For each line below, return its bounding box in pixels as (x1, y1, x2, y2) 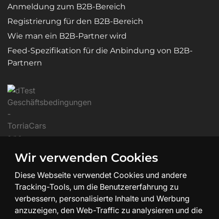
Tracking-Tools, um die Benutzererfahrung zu (15, 182, 178, 192)
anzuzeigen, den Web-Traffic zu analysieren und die (15, 205, 202, 215)
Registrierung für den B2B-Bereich (7, 16, 143, 26)
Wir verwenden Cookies (15, 151, 158, 165)
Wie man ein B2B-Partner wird (7, 31, 127, 41)
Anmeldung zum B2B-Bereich (7, 1, 126, 11)
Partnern (7, 58, 42, 67)
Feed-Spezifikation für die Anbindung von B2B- (7, 45, 193, 55)
